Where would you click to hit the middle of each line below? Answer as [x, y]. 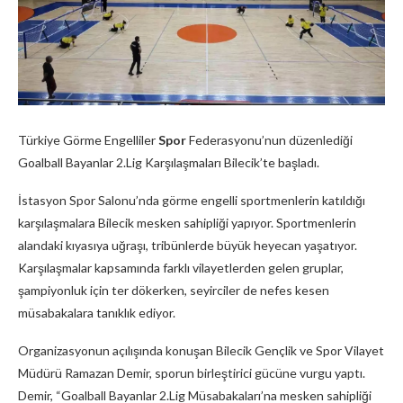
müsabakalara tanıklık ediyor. [97, 312]
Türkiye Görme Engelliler [88, 139]
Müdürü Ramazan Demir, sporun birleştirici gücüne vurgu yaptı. [192, 372]
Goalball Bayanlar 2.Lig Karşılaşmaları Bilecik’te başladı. [169, 162]
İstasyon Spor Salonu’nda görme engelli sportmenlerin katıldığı [192, 200]
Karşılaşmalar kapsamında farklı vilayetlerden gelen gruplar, [181, 267]
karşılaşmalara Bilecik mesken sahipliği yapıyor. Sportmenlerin [187, 222]
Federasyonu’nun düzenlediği [269, 139]
